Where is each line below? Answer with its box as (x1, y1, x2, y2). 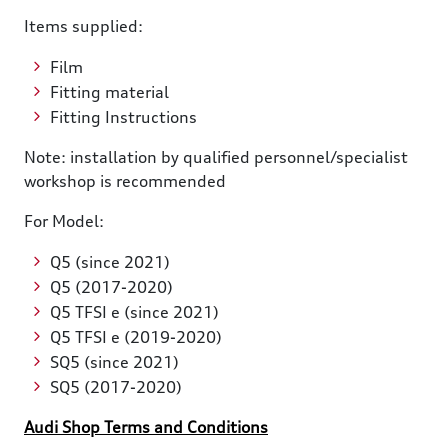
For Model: (24, 211, 104, 232)
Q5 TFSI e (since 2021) (49, 302, 219, 323)
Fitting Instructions (49, 107, 197, 128)
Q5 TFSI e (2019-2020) (49, 327, 222, 348)
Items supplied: (24, 16, 143, 37)
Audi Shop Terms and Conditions (24, 417, 268, 438)
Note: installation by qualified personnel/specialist (24, 147, 408, 168)
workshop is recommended (24, 171, 226, 192)
